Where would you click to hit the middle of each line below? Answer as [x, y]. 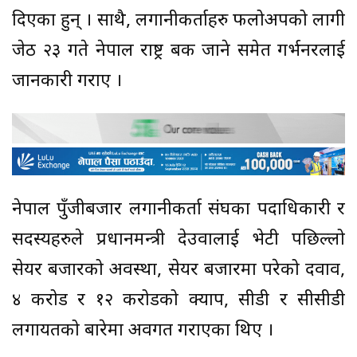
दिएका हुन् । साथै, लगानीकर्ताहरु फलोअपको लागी [178, 21]
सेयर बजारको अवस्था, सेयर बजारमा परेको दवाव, [178, 270]
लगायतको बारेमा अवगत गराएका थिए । [143, 331]
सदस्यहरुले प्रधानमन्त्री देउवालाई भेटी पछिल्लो [178, 240]
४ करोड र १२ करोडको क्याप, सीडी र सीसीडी [178, 300]
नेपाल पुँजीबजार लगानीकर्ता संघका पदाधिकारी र [178, 210]
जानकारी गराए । [67, 81]
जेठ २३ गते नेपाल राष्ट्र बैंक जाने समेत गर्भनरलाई [178, 51]
